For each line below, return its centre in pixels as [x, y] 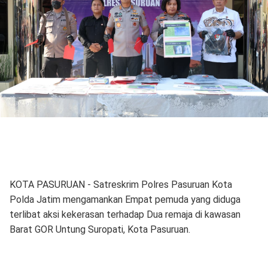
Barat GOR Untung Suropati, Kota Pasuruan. [101, 229]
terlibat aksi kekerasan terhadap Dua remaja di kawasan [125, 214]
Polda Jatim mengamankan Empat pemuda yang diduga [125, 199]
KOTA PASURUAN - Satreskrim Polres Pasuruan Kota [121, 184]
